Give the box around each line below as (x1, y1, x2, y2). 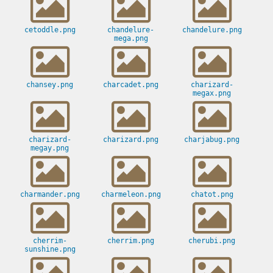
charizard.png (103, 135, 158, 144)
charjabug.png (184, 135, 239, 144)
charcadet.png (103, 80, 158, 90)
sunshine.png (24, 245, 76, 254)
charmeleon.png (101, 190, 161, 199)
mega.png (113, 34, 148, 43)
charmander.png (19, 190, 80, 199)
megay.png (30, 144, 69, 153)
